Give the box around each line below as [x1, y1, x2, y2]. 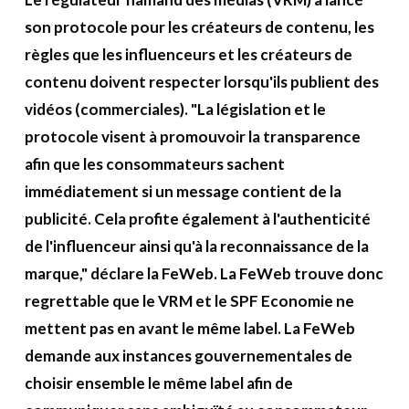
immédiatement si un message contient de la [24, 182, 341, 202]
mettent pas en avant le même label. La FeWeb [24, 319, 355, 339]
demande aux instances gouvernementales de [24, 346, 352, 366]
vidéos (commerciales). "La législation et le [24, 100, 326, 120]
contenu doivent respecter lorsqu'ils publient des [24, 72, 379, 92]
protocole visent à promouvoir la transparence [24, 127, 361, 147]
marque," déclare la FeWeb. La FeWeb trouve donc [24, 264, 383, 284]
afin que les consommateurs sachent [24, 154, 285, 174]
